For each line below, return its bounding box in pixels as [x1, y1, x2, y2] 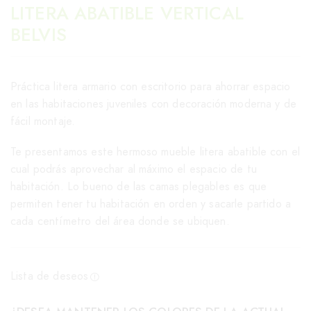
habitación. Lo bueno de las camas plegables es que [10, 178, 267, 195]
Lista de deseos [10, 268, 89, 285]
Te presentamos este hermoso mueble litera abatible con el [10, 144, 301, 160]
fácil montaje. [10, 113, 76, 130]
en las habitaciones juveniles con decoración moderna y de [10, 96, 297, 112]
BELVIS [10, 22, 67, 49]
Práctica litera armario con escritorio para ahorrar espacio [10, 78, 291, 95]
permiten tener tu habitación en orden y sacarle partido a [10, 196, 292, 212]
